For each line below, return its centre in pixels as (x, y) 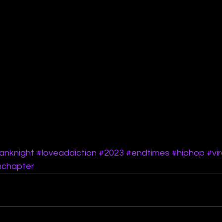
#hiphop (188, 153)
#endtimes (148, 153)
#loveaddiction (66, 153)
